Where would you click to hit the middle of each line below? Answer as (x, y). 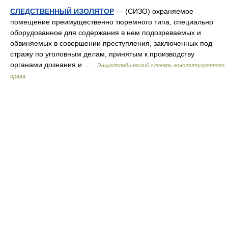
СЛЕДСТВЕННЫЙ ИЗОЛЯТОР (62, 11)
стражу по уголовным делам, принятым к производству (102, 54)
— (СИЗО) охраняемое (154, 11)
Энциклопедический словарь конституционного (161, 65)
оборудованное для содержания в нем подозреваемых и (106, 33)
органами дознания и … (54, 65)
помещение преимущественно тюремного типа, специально (112, 22)
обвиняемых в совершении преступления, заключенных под (111, 43)
